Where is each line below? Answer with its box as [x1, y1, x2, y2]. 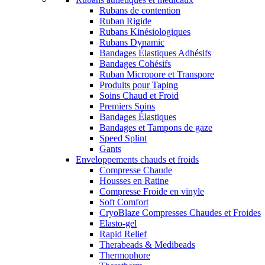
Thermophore [99, 250, 150, 261]
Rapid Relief [99, 229, 147, 240]
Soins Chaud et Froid [99, 91, 179, 101]
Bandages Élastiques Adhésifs [99, 48, 211, 59]
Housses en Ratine [99, 176, 169, 186]
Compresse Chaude [99, 165, 172, 176]
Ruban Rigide [99, 16, 151, 27]
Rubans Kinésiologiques [99, 27, 190, 37]
